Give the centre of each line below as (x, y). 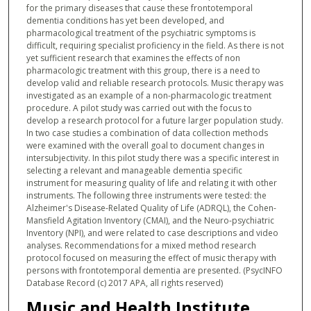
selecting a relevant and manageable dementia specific (134, 170)
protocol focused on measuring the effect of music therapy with (151, 258)
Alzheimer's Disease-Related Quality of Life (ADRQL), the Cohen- (151, 208)
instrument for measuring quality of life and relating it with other (151, 183)
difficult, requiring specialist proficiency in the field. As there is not (155, 45)
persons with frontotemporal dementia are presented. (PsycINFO (154, 270)
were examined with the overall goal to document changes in (145, 145)
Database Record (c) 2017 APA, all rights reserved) (124, 283)
